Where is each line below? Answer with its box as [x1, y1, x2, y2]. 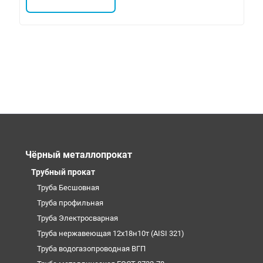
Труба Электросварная [36, 213, 118, 222]
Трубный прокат [31, 167, 95, 177]
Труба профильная [36, 198, 103, 207]
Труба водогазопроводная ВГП [36, 244, 146, 253]
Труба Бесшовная [36, 183, 99, 192]
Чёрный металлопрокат [25, 149, 132, 160]
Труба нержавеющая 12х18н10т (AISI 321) [36, 228, 184, 238]
